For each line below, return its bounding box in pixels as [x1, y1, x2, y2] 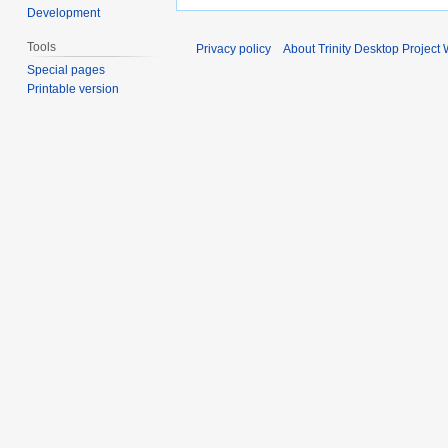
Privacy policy [196, 42, 271, 57]
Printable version [27, 82, 120, 97]
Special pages [27, 63, 106, 78]
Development [27, 5, 101, 20]
